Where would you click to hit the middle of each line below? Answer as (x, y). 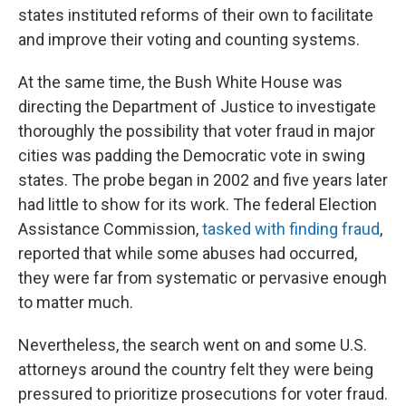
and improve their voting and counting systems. (189, 39)
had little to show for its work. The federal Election (198, 204)
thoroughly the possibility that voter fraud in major (197, 131)
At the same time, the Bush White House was (180, 82)
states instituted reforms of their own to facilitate (196, 15)
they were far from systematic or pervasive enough (203, 278)
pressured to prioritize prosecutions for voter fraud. (203, 394)
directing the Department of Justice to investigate (197, 106)
